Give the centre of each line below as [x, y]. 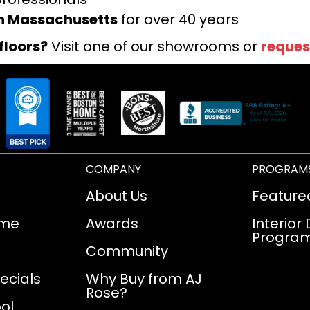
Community [127, 252]
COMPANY [113, 170]
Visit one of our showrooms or [154, 46]
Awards [112, 224]
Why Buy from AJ [144, 279]
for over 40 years [178, 19]
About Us [117, 196]
